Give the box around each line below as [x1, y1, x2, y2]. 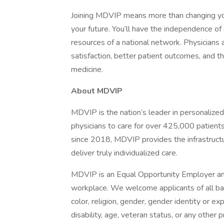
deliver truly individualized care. [71, 147, 177, 158]
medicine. [71, 64, 103, 75]
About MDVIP [71, 85, 122, 96]
